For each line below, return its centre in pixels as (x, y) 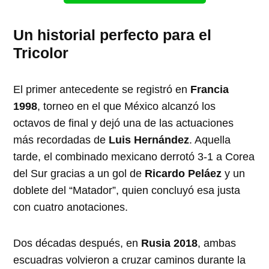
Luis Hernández (149, 140)
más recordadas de (61, 140)
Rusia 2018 (170, 243)
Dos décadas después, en (77, 243)
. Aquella (210, 140)
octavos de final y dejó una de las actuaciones (124, 123)
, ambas (217, 243)
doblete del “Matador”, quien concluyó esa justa (127, 190)
